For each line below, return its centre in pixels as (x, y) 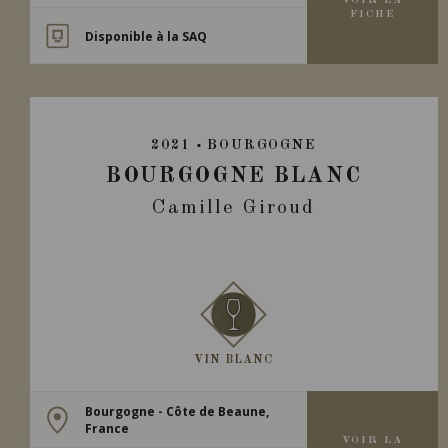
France (107, 428)
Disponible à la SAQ (146, 35)
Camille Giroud (234, 208)
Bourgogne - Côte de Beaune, (177, 411)
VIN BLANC (234, 360)
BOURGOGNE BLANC (233, 176)
